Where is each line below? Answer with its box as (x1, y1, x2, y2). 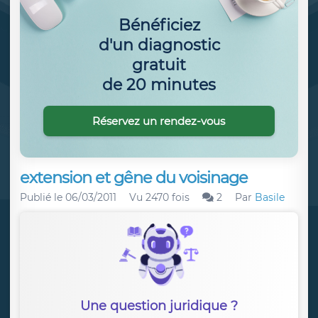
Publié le (20, 191, 65, 204)
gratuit (132, 55, 186, 75)
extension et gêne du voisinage (20, 168, 248, 187)
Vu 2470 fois (129, 191, 190, 204)
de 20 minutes (102, 75, 216, 94)
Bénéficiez (118, 15, 200, 35)
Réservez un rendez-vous (92, 114, 226, 128)
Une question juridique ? (80, 298, 238, 314)
